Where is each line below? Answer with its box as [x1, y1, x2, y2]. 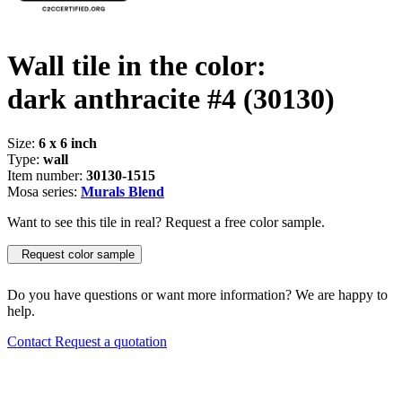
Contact [7, 333, 55, 349]
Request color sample [14, 247, 135, 261]
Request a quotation [55, 333, 167, 349]
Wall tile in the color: [7, 49, 267, 83]
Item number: [7, 167, 86, 183]
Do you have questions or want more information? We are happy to [7, 286, 388, 302]
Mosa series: [7, 183, 81, 199]
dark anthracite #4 [7, 83, 236, 116]
